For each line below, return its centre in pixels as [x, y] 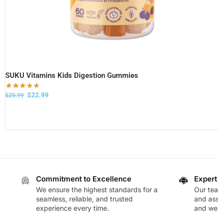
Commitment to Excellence [83, 179]
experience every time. [72, 208]
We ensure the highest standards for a [97, 190]
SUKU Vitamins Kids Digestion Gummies [72, 75]
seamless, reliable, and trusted [84, 199]
